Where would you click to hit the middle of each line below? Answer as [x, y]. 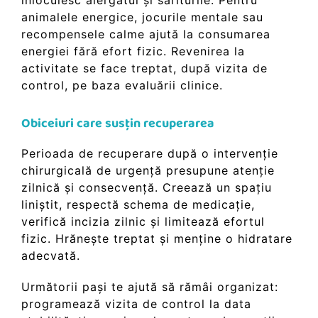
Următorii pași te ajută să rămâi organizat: [150, 287]
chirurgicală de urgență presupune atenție [148, 171]
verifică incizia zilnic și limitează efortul [143, 222]
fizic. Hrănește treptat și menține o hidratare [157, 239]
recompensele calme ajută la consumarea [146, 34]
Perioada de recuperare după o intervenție [150, 154]
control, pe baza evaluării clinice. [122, 86]
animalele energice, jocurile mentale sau [142, 17]
